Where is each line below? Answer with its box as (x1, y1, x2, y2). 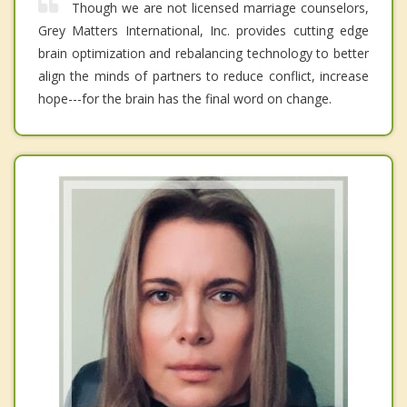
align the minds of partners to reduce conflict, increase (38, 67, 369, 85)
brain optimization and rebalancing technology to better (38, 45, 369, 63)
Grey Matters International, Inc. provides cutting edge (38, 22, 369, 40)
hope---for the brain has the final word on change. (38, 90, 332, 108)
